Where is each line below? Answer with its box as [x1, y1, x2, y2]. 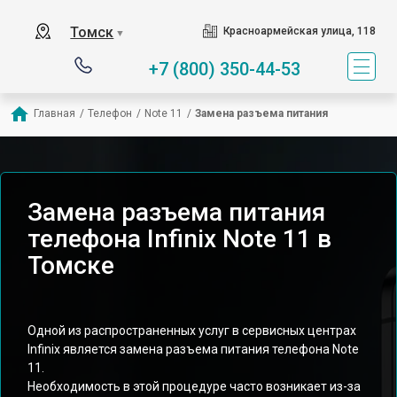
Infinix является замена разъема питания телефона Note [27, 342, 359, 356]
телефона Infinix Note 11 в [27, 224, 331, 253]
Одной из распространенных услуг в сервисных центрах [27, 323, 356, 338]
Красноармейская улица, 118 [222, 25, 376, 37]
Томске [27, 251, 114, 280]
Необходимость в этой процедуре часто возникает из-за [27, 379, 361, 393]
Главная [34, 107, 75, 120]
